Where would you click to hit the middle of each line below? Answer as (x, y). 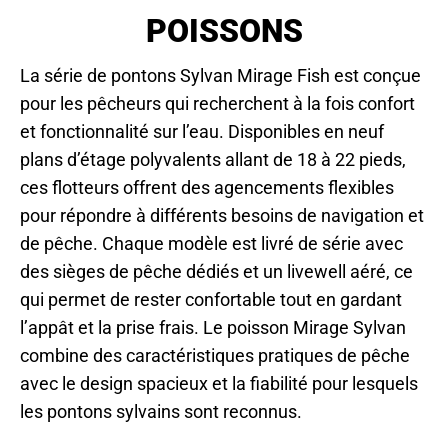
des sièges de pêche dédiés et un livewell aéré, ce (216, 272)
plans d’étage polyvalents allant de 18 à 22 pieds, (213, 160)
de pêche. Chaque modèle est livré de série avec (211, 244)
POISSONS (224, 31)
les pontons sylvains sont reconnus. (161, 412)
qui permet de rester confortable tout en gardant (211, 300)
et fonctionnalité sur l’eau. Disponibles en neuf (202, 132)
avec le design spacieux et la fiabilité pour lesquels (219, 384)
